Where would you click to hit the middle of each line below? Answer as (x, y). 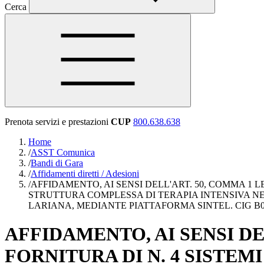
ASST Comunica (63, 152)
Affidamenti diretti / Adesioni (85, 174)
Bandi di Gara (57, 163)
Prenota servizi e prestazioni (57, 122)
